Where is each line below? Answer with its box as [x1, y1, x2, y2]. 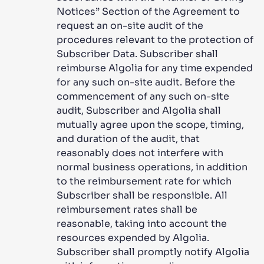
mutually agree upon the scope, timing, [57, 118, 244, 131]
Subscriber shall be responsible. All [57, 189, 227, 202]
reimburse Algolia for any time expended [57, 62, 253, 74]
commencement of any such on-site [57, 90, 229, 103]
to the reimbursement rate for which [57, 175, 232, 187]
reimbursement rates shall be [57, 203, 197, 216]
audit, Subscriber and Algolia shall [57, 104, 221, 117]
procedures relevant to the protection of [57, 34, 253, 46]
